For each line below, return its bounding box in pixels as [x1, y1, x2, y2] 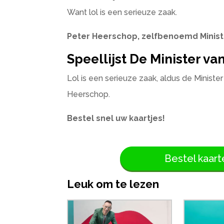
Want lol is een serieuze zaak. [67, 7, 177, 17]
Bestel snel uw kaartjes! [67, 113, 165, 123]
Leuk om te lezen [67, 177, 159, 191]
